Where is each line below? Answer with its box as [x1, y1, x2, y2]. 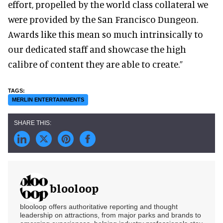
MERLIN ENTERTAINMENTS [12, 96, 84, 103]
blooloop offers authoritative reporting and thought [20, 202, 178, 211]
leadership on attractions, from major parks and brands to [20, 211, 201, 219]
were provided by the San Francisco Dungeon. [8, 13, 198, 25]
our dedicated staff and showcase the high [8, 43, 186, 55]
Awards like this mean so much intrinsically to [8, 28, 203, 40]
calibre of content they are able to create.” [8, 58, 183, 70]
